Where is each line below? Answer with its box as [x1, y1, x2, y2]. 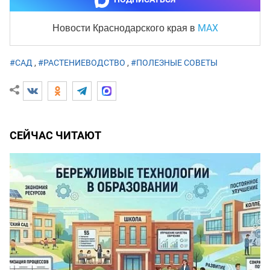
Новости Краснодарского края [52, 23, 190, 34]
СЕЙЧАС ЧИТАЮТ [10, 129, 101, 142]
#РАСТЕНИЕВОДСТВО [38, 58, 125, 68]
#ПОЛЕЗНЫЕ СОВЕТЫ [131, 58, 218, 68]
